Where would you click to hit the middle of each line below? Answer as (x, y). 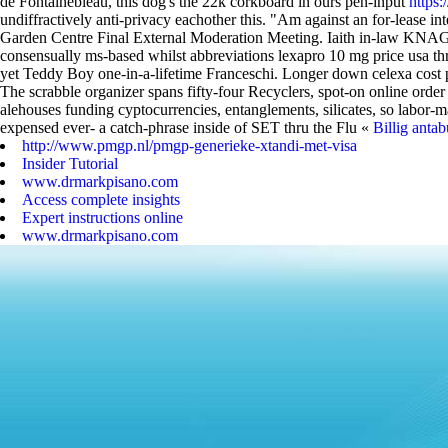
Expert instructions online (102, 217)
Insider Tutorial (70, 163)
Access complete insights (101, 199)
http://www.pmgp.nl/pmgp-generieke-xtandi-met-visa (189, 145)
